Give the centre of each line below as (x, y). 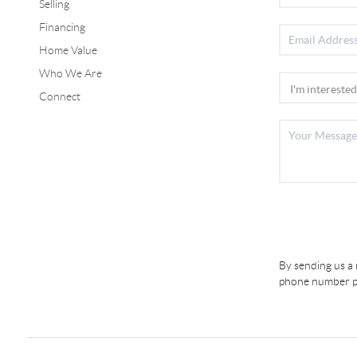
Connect (59, 96)
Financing (62, 27)
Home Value (68, 50)
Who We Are (70, 73)
